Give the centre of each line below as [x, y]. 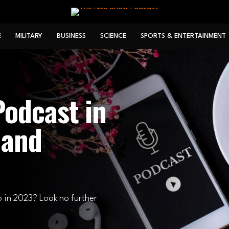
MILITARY [29, 36]
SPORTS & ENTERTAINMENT [183, 36]
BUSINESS [71, 36]
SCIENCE [113, 36]
